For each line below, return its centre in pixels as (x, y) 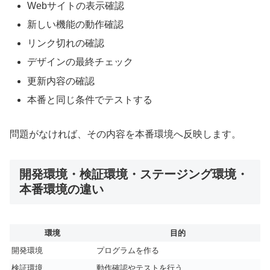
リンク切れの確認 (66, 43)
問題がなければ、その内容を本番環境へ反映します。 (125, 134)
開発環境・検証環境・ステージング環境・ (134, 174)
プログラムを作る (128, 250)
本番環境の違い (61, 190)
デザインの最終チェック (80, 62)
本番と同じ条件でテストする (90, 99)
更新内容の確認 (61, 81)
